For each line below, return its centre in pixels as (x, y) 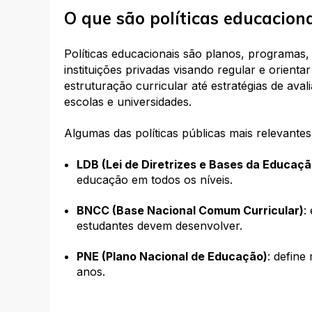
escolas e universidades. (128, 101)
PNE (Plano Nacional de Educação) (172, 257)
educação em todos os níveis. (154, 180)
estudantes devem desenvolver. (159, 226)
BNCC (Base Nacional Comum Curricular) (190, 211)
